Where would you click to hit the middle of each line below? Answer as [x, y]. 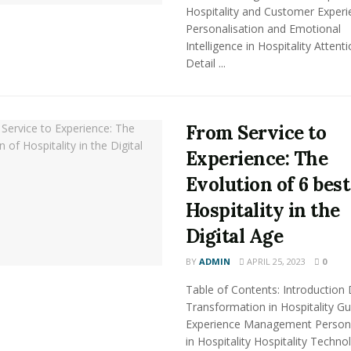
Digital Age [234, 236]
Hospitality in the [262, 210]
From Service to [256, 133]
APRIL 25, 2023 [275, 261]
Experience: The [257, 159]
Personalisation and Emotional [263, 29]
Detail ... [205, 63]
